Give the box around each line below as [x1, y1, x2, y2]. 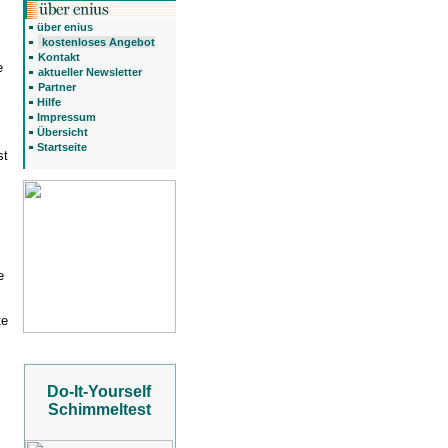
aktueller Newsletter [37, 66, 142, 78]
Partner [37, 81, 76, 93]
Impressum [36, 111, 96, 123]
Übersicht [36, 126, 88, 138]
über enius [36, 21, 93, 33]
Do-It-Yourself [47, 383, 151, 400]
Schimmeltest [47, 401, 151, 418]
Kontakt [37, 51, 80, 63]
